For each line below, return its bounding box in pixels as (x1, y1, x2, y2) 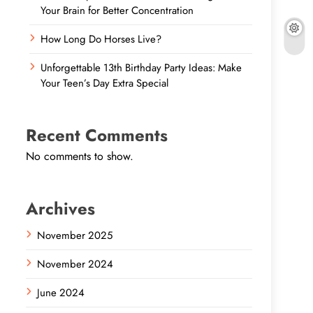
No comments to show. (26, 148, 133, 164)
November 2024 (37, 256, 113, 272)
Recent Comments (26, 123, 168, 147)
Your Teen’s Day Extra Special (41, 75, 168, 91)
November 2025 (37, 228, 112, 243)
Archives (26, 196, 95, 221)
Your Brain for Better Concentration (41, 3, 194, 18)
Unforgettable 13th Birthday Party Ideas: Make (41, 60, 242, 75)
